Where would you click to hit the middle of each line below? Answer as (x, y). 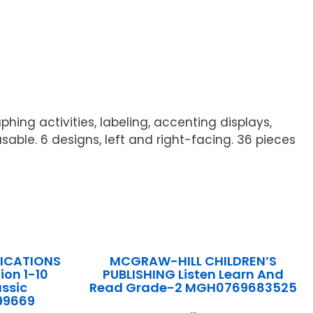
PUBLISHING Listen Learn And (193, 275)
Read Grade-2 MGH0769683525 (193, 288)
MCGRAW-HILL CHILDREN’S (193, 261)
